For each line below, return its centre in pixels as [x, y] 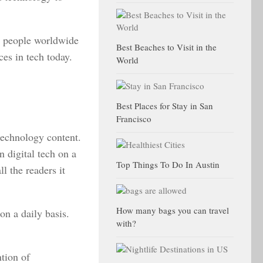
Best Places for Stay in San [165, 106]
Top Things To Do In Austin [168, 164]
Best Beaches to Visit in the [166, 47]
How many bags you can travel [173, 210]
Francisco [134, 119]
